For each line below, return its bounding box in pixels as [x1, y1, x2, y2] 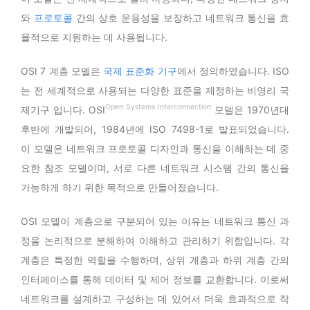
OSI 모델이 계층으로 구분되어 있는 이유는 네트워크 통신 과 [21, 215, 289, 227]
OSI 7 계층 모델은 [21, 64, 103, 77]
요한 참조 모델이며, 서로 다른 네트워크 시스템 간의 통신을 [21, 161, 289, 174]
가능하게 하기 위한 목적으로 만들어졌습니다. [21, 181, 219, 193]
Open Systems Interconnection [105, 102, 211, 111]
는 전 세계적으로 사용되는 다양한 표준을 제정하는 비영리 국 [21, 84, 289, 96]
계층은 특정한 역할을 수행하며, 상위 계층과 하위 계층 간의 [21, 253, 289, 266]
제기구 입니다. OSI [21, 103, 105, 116]
